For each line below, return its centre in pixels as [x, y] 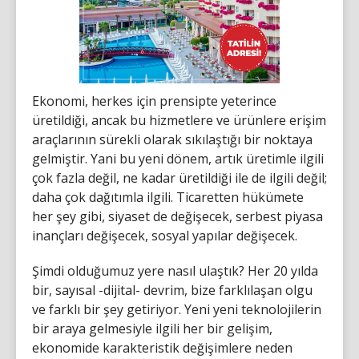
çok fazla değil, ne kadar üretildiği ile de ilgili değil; [179, 178]
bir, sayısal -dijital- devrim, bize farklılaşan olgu [172, 290]
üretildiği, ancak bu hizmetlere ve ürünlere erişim [179, 120]
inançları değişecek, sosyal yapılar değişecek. [165, 236]
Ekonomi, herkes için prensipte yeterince [154, 101]
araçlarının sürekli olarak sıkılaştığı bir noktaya [172, 139]
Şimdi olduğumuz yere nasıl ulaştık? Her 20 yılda [175, 271]
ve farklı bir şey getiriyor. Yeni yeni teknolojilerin [177, 309]
